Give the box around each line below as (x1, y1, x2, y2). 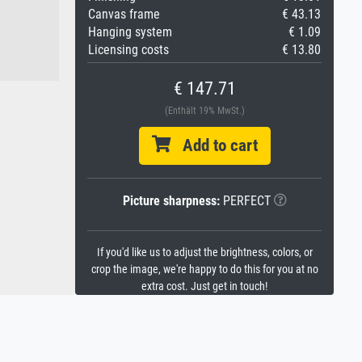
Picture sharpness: (122, 193, 220, 208)
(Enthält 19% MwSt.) (164, 105, 245, 116)
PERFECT (219, 193, 271, 208)
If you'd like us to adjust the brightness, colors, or (96, 246, 313, 259)
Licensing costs (88, 42, 169, 57)
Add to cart (170, 136, 258, 155)
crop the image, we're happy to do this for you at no (90, 263, 318, 276)
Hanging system (88, 24, 172, 40)
